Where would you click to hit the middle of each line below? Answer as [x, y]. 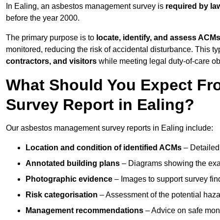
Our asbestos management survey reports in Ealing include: [110, 128]
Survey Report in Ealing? [100, 105]
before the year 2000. [43, 18]
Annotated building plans [73, 164]
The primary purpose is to [51, 38]
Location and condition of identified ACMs [104, 148]
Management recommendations [84, 211]
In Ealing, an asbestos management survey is [86, 6]
